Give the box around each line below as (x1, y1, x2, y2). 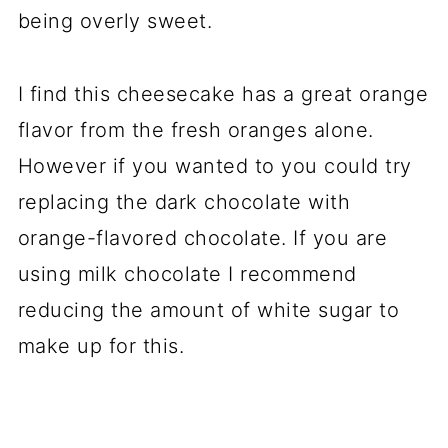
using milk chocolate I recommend (17, 262, 357, 286)
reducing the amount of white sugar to (17, 298, 400, 322)
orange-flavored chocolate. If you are (17, 226, 388, 250)
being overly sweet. (17, 9, 213, 33)
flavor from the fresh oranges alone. (17, 118, 374, 142)
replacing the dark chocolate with (17, 190, 351, 214)
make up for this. (17, 334, 185, 358)
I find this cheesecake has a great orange (17, 82, 429, 106)
